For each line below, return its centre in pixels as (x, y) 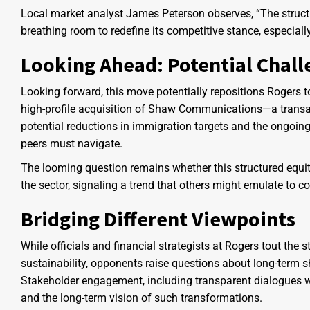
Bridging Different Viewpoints (158, 219)
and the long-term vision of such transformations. (142, 298)
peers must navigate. (72, 144)
